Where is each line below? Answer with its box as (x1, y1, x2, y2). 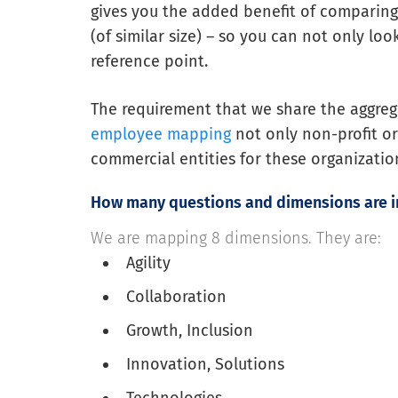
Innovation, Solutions (126, 354, 285, 375)
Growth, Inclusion (126, 321, 254, 341)
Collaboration (126, 287, 227, 307)
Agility (126, 253, 171, 274)
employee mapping (91, 124, 231, 145)
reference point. (91, 52, 208, 72)
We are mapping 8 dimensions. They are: (91, 228, 381, 249)
